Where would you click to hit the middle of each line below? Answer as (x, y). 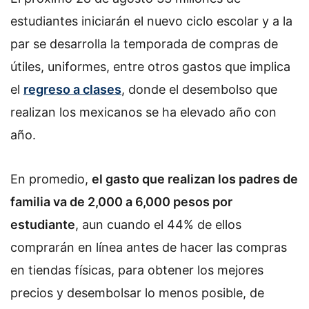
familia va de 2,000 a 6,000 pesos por (121, 201)
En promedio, (51, 179)
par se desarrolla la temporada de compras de (144, 44)
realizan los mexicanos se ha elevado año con (143, 112)
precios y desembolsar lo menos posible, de (137, 292)
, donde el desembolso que (199, 89)
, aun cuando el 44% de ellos (158, 224)
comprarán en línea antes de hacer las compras (149, 247)
